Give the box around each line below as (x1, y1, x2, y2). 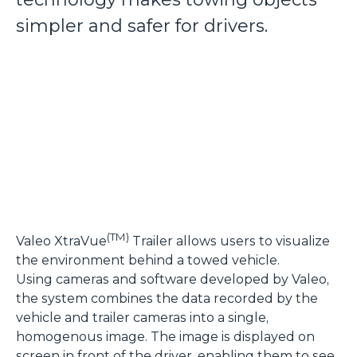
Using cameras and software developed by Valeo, (16, 271, 329, 287)
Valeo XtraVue (16, 233, 107, 249)
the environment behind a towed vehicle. (16, 252, 280, 268)
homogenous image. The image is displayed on (16, 328, 315, 344)
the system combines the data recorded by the (16, 290, 318, 306)
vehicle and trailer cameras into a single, (16, 309, 269, 325)
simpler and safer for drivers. (16, 15, 268, 37)
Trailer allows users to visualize (129, 233, 330, 249)
